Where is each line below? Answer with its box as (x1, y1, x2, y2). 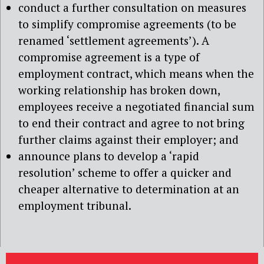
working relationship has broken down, (18, 82, 220, 98)
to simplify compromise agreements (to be (18, 16, 236, 32)
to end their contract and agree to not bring (18, 115, 245, 131)
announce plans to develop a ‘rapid (18, 148, 199, 164)
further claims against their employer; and (18, 132, 239, 147)
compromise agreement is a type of (18, 49, 200, 65)
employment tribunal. (18, 198, 131, 213)
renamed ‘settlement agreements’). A (18, 33, 209, 48)
